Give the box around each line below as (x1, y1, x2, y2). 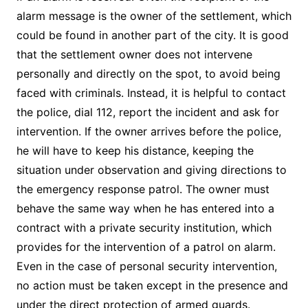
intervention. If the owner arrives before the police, (16, 124, 281, 138)
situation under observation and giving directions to (16, 162, 287, 177)
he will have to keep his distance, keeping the (16, 143, 254, 157)
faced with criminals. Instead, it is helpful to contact (16, 85, 286, 100)
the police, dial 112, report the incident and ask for (16, 104, 279, 119)
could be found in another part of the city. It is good (16, 27, 289, 42)
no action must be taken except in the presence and (16, 278, 288, 292)
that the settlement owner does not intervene (16, 47, 252, 61)
